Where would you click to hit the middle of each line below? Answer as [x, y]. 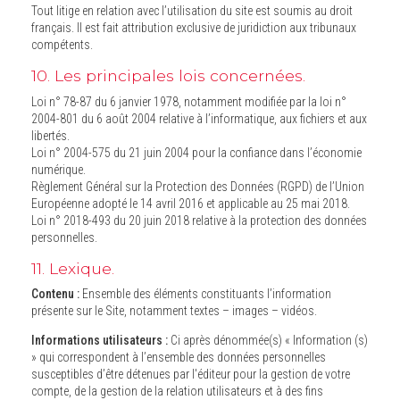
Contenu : [55, 294]
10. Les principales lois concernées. [168, 76]
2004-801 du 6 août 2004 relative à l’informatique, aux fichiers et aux [114, 118]
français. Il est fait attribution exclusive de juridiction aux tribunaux [76, 28]
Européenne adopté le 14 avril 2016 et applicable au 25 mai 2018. [310, 203]
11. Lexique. [73, 268]
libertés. [50, 135]
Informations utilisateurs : [100, 341]
